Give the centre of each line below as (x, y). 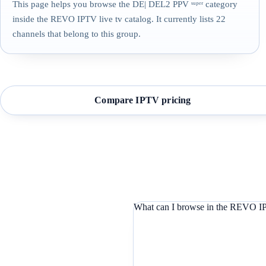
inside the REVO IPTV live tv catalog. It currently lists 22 (119, 19)
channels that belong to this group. (77, 34)
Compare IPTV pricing (143, 100)
